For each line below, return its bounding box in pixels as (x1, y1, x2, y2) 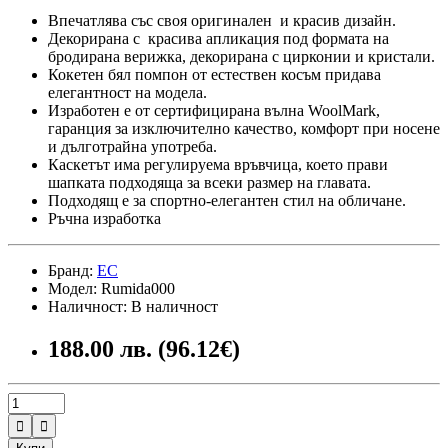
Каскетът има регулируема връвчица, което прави (48, 155, 388, 173)
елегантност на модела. (48, 83, 207, 101)
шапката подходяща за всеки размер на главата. (48, 173, 371, 191)
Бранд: (48, 261, 97, 279)
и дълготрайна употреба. (48, 137, 217, 155)
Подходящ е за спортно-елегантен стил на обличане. (48, 191, 406, 209)
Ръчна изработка (48, 209, 161, 227)
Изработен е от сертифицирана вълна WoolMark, (48, 101, 380, 119)
